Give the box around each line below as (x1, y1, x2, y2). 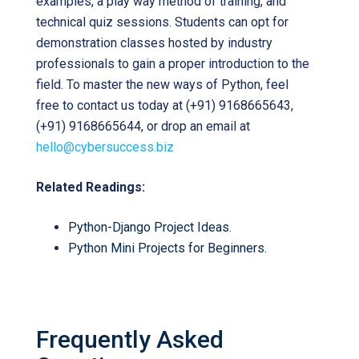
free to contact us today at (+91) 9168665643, (36, 98, 293, 113)
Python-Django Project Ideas (68, 220, 229, 235)
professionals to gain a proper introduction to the (36, 56, 309, 71)
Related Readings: (36, 179, 145, 195)
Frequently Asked (36, 325, 224, 353)
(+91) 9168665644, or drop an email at (36, 119, 250, 134)
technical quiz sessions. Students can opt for (36, 14, 288, 30)
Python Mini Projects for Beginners (68, 240, 264, 256)
